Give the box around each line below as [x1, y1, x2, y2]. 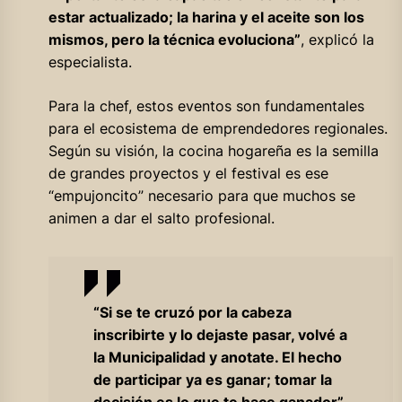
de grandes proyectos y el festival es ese [48, 163, 328, 182]
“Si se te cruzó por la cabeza [92, 302, 292, 321]
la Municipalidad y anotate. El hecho [92, 347, 342, 366]
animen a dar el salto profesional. [48, 208, 275, 227]
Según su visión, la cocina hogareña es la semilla [48, 141, 379, 160]
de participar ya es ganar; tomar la [92, 370, 332, 389]
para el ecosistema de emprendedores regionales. [48, 118, 388, 137]
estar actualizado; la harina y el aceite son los [48, 7, 364, 26]
